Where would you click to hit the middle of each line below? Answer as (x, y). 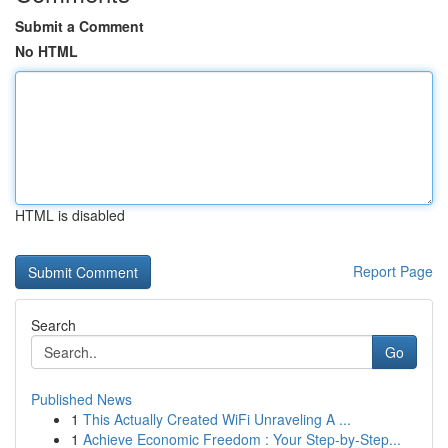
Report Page (393, 271)
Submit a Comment (79, 26)
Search (53, 325)
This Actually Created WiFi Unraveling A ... (217, 419)
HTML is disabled (70, 215)
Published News (81, 399)
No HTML (46, 51)
